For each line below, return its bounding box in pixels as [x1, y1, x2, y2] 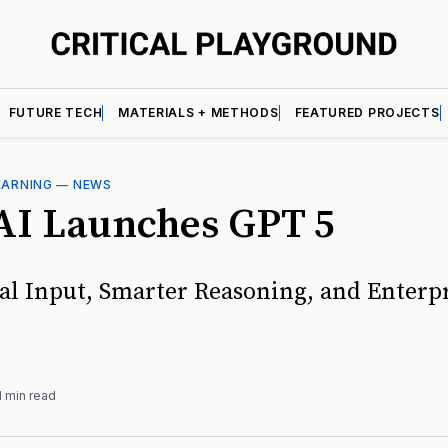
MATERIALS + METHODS [118, 104, 279, 120]
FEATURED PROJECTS [294, 104, 440, 120]
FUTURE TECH [8, 104, 103, 120]
